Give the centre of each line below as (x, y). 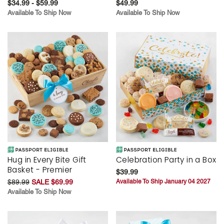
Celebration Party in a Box (166, 159)
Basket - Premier (40, 169)
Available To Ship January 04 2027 (163, 181)
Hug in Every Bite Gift (47, 159)
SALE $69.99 (52, 182)
